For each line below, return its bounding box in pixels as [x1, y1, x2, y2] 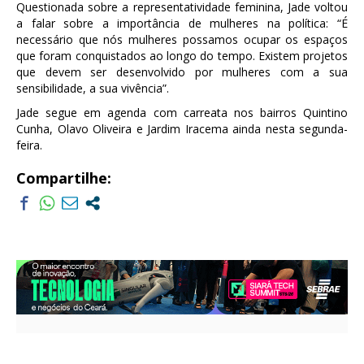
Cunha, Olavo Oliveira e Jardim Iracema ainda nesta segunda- [16, 120, 348, 136]
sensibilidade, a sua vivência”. [16, 80, 169, 96]
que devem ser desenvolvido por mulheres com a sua [16, 63, 348, 80]
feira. [16, 136, 42, 153]
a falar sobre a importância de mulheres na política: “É [16, 15, 348, 31]
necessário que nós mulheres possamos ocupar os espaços [16, 31, 348, 47]
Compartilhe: [16, 167, 111, 188]
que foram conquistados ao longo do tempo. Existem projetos [16, 47, 348, 63]
